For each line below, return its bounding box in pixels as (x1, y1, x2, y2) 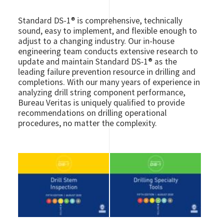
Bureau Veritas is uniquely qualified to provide (18, 97, 185, 108)
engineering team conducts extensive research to (18, 45, 198, 57)
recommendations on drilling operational (18, 107, 167, 118)
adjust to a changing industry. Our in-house (18, 35, 175, 46)
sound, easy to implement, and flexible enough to (18, 25, 197, 36)
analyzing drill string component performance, (18, 87, 186, 98)
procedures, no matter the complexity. (18, 117, 157, 129)
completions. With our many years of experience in (18, 76, 200, 88)
